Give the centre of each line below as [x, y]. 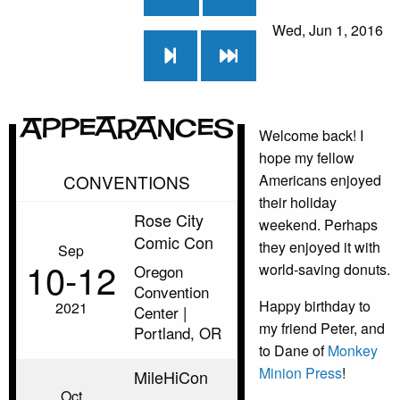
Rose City [169, 220]
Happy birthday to [315, 306]
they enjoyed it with [320, 247]
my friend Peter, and [322, 329]
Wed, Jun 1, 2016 [327, 30]
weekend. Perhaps [318, 225]
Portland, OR [178, 333]
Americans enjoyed [320, 180]
